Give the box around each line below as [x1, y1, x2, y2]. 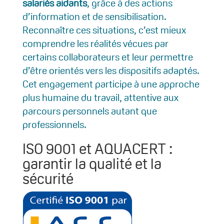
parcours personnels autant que [22, 104, 157, 118]
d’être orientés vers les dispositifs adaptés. [22, 64, 199, 77]
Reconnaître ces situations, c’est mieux [22, 23, 186, 37]
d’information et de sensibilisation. [22, 10, 166, 23]
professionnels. [22, 118, 86, 131]
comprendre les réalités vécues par [22, 37, 168, 50]
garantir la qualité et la [22, 154, 161, 174]
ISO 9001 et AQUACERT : [22, 139, 172, 159]
